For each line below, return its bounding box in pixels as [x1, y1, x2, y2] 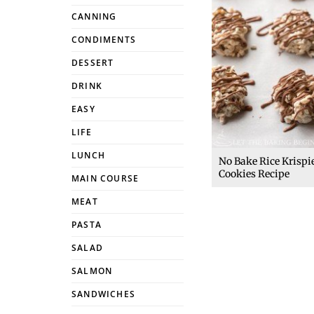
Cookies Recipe [219, 167, 289, 180]
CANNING [71, 11, 117, 22]
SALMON [71, 265, 113, 277]
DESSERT [71, 57, 114, 69]
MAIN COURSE [71, 172, 139, 184]
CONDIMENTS [71, 34, 136, 46]
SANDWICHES [71, 288, 135, 300]
